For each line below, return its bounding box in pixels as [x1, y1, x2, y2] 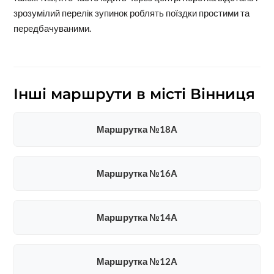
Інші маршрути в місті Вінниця [13, 84, 255, 103]
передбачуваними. [13, 22, 91, 34]
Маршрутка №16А [96, 167, 177, 179]
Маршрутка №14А [96, 211, 177, 223]
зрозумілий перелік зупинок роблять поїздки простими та [13, 7, 250, 18]
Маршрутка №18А [96, 123, 177, 135]
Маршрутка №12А [96, 255, 177, 267]
